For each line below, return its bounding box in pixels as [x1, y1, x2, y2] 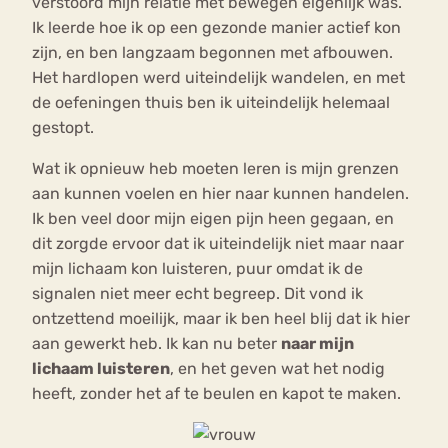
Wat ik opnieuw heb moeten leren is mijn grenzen [32, 159, 399, 179]
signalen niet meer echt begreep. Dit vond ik [32, 284, 363, 304]
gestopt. [32, 118, 94, 138]
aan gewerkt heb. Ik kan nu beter [32, 334, 281, 354]
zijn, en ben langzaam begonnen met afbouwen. [32, 43, 393, 63]
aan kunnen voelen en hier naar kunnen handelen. [32, 184, 409, 204]
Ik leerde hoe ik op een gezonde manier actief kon [32, 18, 401, 38]
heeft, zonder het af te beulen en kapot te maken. [32, 384, 401, 404]
